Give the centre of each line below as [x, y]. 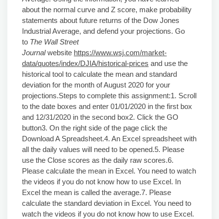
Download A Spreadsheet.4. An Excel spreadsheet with [109, 139]
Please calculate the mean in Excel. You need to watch [109, 171]
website [60, 53]
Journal [34, 53]
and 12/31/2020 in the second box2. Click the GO [100, 117]
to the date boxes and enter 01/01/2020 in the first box [107, 106]
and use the [168, 63]
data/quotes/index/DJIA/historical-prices [85, 63]
